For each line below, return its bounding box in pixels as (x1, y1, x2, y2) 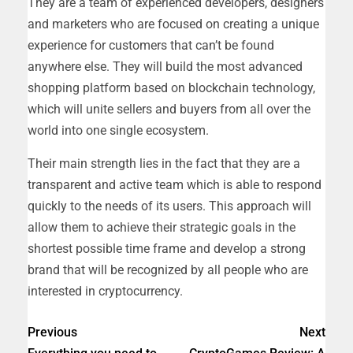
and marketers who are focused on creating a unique (28, 16, 319, 32)
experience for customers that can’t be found (28, 37, 274, 53)
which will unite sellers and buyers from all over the (28, 101, 310, 117)
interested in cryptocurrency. (28, 283, 183, 299)
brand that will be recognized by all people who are (28, 262, 308, 277)
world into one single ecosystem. (28, 122, 209, 138)
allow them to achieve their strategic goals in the (28, 219, 295, 235)
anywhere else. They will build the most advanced (28, 58, 303, 74)
